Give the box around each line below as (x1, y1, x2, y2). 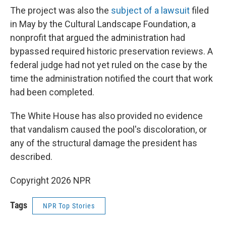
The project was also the (10, 5, 111, 16)
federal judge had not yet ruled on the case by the (10, 60, 207, 70)
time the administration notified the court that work (10, 73, 213, 84)
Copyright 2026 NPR (10, 175, 91, 186)
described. (10, 151, 52, 162)
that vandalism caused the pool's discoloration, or (10, 124, 207, 135)
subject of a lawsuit (111, 5, 190, 16)
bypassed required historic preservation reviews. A (10, 46, 213, 56)
